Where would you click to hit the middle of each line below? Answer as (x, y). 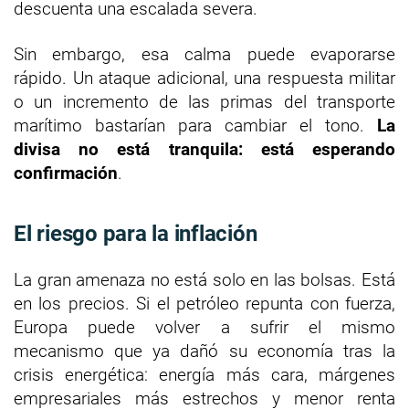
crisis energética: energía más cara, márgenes (204, 375)
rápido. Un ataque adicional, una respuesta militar (204, 79)
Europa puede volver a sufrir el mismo (204, 328)
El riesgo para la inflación (136, 234)
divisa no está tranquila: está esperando (204, 150)
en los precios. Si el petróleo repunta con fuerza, (204, 304)
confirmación (66, 173)
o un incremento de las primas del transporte (204, 102)
